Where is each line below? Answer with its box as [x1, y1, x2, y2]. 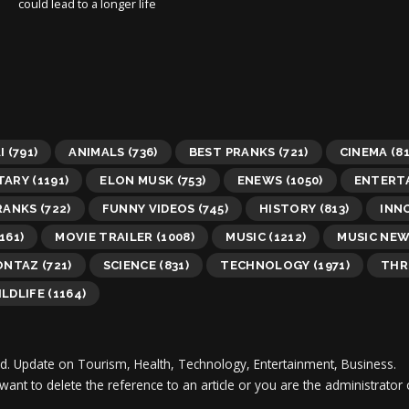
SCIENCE [102, 257, 157, 272]
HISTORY [258, 201, 317, 215]
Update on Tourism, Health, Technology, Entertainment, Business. [14, 354, 396, 372]
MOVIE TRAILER [55, 229, 153, 244]
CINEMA [339, 144, 388, 159]
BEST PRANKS [188, 144, 276, 159]
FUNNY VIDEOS [101, 201, 195, 215]
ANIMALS [68, 144, 125, 159]
